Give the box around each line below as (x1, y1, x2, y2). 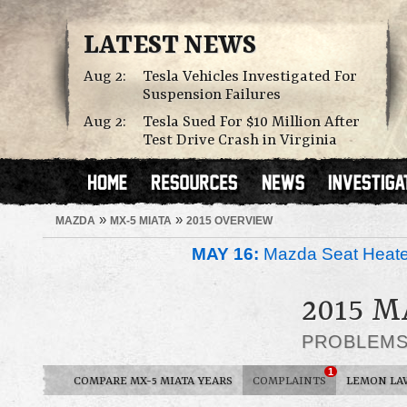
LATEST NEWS (84, 32, 256, 61)
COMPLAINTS (253, 374, 326, 388)
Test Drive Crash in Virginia (143, 132, 337, 149)
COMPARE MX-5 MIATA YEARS (74, 374, 233, 388)
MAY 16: (192, 244, 259, 263)
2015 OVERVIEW (186, 214, 273, 226)
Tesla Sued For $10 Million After (143, 114, 360, 131)
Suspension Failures (143, 86, 281, 104)
